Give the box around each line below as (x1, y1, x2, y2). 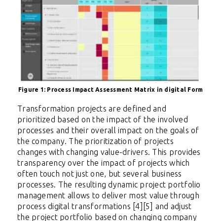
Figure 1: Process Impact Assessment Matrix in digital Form (18, 86, 203, 93)
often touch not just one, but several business (17, 169, 182, 179)
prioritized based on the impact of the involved (17, 115, 188, 124)
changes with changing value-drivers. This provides (17, 147, 201, 157)
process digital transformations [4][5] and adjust (17, 202, 192, 211)
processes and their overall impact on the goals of (17, 126, 199, 135)
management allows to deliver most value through (17, 191, 199, 200)
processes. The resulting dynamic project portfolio (17, 180, 201, 189)
